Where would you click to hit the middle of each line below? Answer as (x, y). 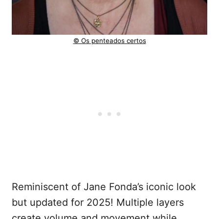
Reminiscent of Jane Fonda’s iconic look (104, 187)
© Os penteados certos (109, 41)
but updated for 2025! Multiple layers (98, 203)
